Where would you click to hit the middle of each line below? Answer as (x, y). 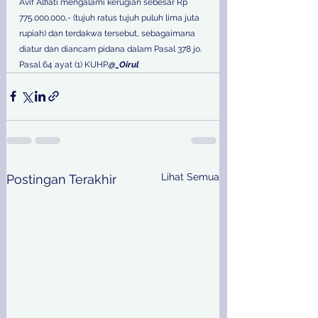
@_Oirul (124, 64)
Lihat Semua (190, 176)
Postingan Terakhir (61, 179)
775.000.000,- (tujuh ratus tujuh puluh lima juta (110, 17)
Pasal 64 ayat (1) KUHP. (64, 64)
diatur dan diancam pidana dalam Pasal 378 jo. (111, 49)
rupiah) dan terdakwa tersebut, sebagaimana (108, 33)
